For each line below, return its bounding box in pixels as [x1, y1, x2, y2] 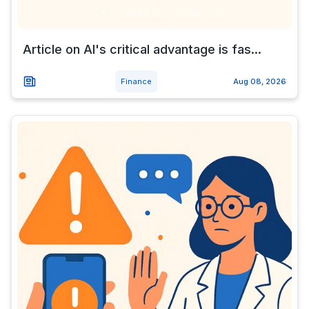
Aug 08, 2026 [233, 77, 286, 86]
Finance [121, 77, 152, 86]
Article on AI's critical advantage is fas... [23, 42, 261, 57]
